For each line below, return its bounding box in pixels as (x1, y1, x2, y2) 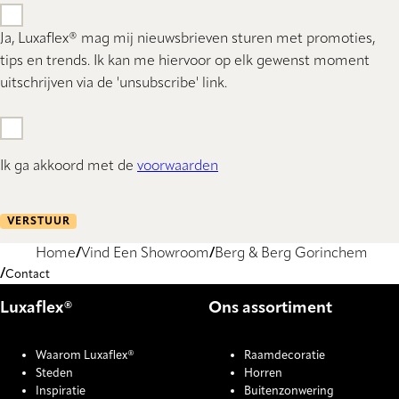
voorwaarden (137, 159, 218, 175)
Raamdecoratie (244, 350, 325, 362)
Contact (5, 269, 50, 281)
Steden (36, 368, 73, 380)
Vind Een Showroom (81, 247, 209, 262)
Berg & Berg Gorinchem (215, 247, 368, 262)
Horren (244, 368, 282, 380)
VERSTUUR (6, 216, 70, 227)
